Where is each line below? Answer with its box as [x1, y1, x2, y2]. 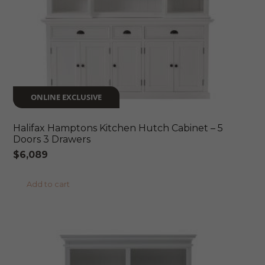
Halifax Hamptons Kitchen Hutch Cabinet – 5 [13, 122, 224, 134]
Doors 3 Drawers [13, 133, 91, 145]
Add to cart [27, 179, 70, 189]
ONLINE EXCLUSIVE [31, 92, 102, 103]
